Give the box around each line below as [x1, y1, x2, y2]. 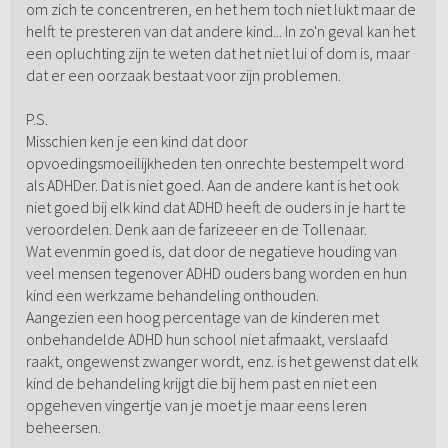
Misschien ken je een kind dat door [25, 131, 248, 152]
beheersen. [25, 417, 101, 438]
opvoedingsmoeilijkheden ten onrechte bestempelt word [25, 153, 404, 174]
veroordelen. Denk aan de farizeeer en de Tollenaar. [25, 219, 367, 240]
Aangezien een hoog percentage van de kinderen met [25, 307, 379, 328]
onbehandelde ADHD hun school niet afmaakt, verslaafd [25, 329, 388, 350]
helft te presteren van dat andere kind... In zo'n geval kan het [25, 21, 415, 42]
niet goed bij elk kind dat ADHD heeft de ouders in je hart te [25, 197, 406, 218]
